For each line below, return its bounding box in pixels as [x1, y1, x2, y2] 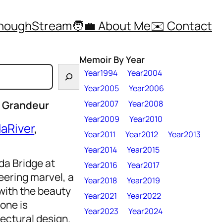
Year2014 [84, 144, 117, 155]
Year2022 [127, 190, 161, 201]
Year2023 [84, 205, 118, 217]
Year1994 [84, 67, 117, 78]
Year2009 [84, 113, 119, 124]
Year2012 [125, 128, 158, 140]
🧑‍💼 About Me [72, 17, 151, 34]
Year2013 [168, 128, 201, 140]
